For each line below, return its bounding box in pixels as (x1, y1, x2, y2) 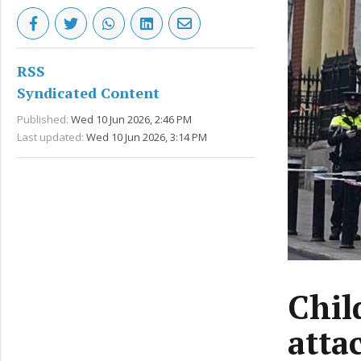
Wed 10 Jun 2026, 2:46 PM (71, 112, 192, 127)
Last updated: (17, 130, 84, 144)
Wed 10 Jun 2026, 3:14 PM (86, 130, 207, 144)
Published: (17, 112, 68, 127)
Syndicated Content (17, 83, 160, 102)
